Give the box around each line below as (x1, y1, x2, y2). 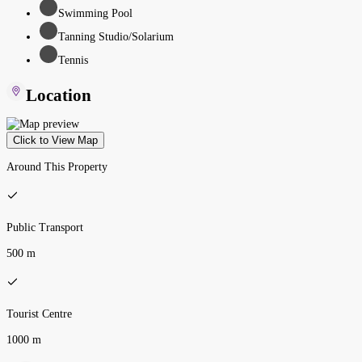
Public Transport (6, 221, 83, 234)
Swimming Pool (58, 6, 133, 19)
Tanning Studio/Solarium (58, 30, 174, 43)
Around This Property (6, 160, 107, 173)
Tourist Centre (6, 307, 72, 320)
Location (26, 86, 91, 106)
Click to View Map (13, 133, 98, 146)
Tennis (58, 53, 88, 66)
